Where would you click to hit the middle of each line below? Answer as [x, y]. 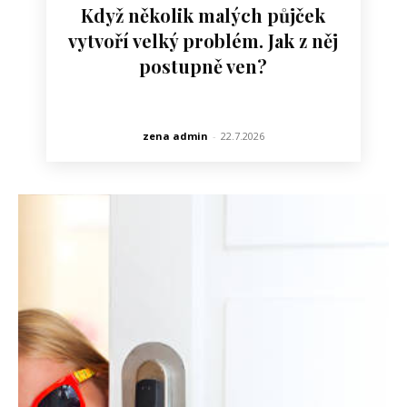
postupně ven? [203, 65]
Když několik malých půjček [203, 15]
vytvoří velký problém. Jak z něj [203, 40]
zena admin [175, 135]
